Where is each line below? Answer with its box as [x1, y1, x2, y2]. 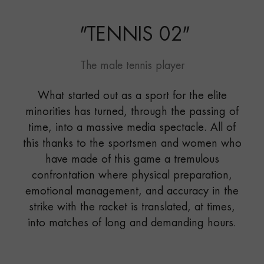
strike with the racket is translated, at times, [29, 202, 235, 213]
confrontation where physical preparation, [32, 170, 232, 181]
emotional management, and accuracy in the [25, 186, 239, 197]
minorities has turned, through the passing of [25, 106, 239, 118]
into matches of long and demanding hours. [28, 217, 236, 229]
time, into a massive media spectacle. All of [28, 122, 236, 134]
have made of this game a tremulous [45, 154, 219, 166]
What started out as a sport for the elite [37, 90, 227, 102]
